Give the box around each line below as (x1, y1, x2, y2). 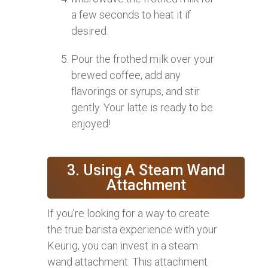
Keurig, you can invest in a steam (47, 239, 198, 252)
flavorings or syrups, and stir (71, 84, 200, 98)
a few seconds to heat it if (71, 8, 191, 21)
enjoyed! (71, 117, 111, 130)
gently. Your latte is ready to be (71, 100, 213, 114)
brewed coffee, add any (71, 68, 181, 81)
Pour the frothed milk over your (71, 52, 214, 65)
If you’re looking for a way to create (47, 206, 209, 220)
